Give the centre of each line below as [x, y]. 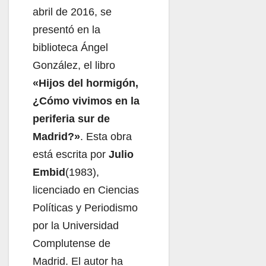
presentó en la [66, 29]
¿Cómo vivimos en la [86, 101]
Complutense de [72, 243]
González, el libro [74, 65]
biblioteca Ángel [70, 47]
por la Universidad [76, 225]
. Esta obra [106, 136]
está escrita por [71, 154]
